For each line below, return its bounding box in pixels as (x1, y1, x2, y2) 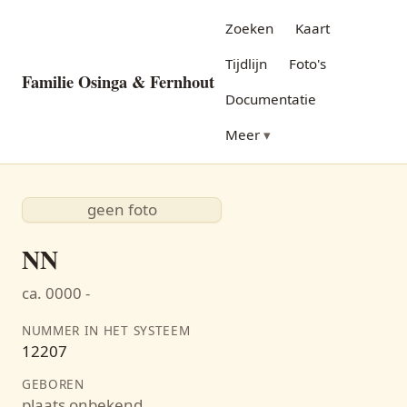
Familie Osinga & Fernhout (22, 69, 214, 94)
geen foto (86, 199, 157, 220)
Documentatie (225, 90, 316, 108)
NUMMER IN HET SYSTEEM (22, 322, 191, 339)
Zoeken (225, 19, 273, 37)
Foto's (289, 55, 326, 73)
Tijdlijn (225, 55, 267, 73)
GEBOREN (22, 375, 84, 392)
